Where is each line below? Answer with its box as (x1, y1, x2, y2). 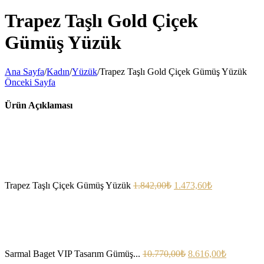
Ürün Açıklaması (5, 100, 72, 111)
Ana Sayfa (5, 66, 44, 77)
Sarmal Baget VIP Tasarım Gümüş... (5, 249, 140, 259)
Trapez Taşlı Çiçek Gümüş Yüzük (5, 180, 131, 191)
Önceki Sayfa (5, 77, 55, 87)
